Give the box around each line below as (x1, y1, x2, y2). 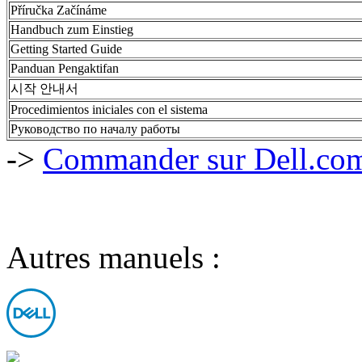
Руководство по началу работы (11, 121, 180, 136)
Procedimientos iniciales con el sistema (11, 102, 208, 116)
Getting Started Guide (11, 41, 122, 56)
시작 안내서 (11, 81, 78, 95)
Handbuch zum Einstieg (11, 22, 133, 36)
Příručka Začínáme (11, 2, 107, 17)
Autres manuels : (6, 239, 221, 275)
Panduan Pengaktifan (11, 61, 119, 75)
